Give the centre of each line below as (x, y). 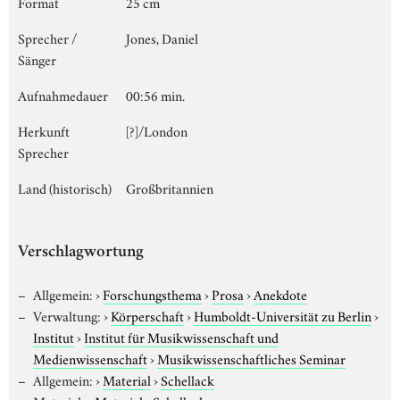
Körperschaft (147, 315)
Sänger (37, 58)
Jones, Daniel (162, 37)
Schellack (187, 379)
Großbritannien (170, 187)
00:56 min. (155, 94)
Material (126, 379)
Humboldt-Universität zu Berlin (282, 315)
